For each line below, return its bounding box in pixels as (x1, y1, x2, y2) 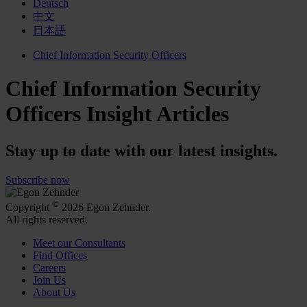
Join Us (33, 274, 66, 286)
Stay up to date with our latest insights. (5, 141, 278, 160)
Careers (33, 262, 66, 274)
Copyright (5, 201, 52, 214)
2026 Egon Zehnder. (59, 201, 151, 214)
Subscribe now (5, 173, 70, 186)
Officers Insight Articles (5, 101, 229, 127)
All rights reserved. (5, 214, 88, 226)
